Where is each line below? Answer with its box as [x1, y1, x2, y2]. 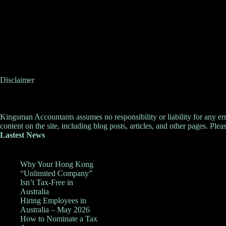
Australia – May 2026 [20, 205, 90, 214]
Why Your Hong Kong [20, 160, 93, 169]
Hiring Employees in [20, 196, 86, 205]
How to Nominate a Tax [20, 214, 97, 223]
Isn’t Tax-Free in [20, 178, 73, 187]
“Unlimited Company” [20, 169, 92, 178]
